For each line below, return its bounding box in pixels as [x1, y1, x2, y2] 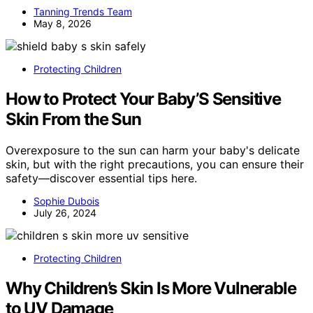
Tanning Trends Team [34, 6, 132, 18]
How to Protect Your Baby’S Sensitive [6, 89, 281, 110]
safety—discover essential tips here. [6, 171, 197, 186]
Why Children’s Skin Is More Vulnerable [6, 277, 296, 298]
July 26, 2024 [34, 207, 96, 219]
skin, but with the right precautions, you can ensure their [6, 157, 304, 172]
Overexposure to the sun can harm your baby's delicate [6, 143, 300, 158]
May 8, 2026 [34, 17, 92, 30]
